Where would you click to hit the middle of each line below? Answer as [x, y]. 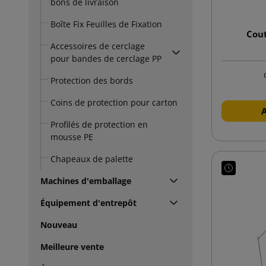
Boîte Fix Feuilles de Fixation [106, 24]
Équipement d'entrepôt [88, 202]
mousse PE [72, 137]
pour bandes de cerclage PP [106, 58]
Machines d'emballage [86, 180]
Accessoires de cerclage [98, 46]
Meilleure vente [72, 246]
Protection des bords [92, 80]
